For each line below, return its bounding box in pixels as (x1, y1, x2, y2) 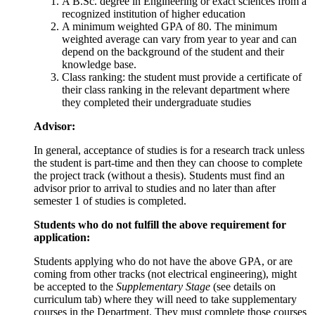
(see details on (213, 280, 276, 292)
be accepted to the (34, 280, 116, 292)
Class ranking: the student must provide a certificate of (62, 70, 302, 83)
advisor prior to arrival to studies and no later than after (34, 181, 276, 194)
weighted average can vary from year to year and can (62, 32, 297, 45)
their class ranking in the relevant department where (62, 83, 290, 96)
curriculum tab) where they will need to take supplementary (34, 292, 297, 305)
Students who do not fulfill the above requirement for (34, 218, 286, 231)
